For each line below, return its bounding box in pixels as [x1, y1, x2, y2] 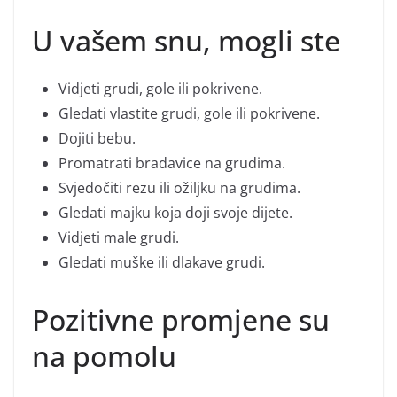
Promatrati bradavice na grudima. [58, 152, 285, 173]
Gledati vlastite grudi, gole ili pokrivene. [58, 103, 320, 123]
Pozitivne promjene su [32, 300, 330, 339]
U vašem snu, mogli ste [32, 20, 340, 59]
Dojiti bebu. [58, 128, 136, 148]
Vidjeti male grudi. [58, 227, 179, 247]
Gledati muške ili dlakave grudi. [58, 252, 265, 272]
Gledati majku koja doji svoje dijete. [58, 202, 292, 222]
